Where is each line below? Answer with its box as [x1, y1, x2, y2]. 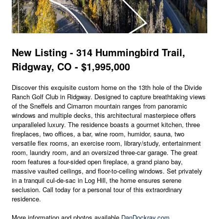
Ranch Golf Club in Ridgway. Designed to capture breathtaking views [12, 92, 206, 102]
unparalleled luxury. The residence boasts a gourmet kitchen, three [12, 120, 200, 130]
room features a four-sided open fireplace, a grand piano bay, [12, 157, 183, 167]
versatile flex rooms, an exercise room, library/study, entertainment [12, 138, 201, 148]
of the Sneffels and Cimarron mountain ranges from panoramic [12, 101, 187, 111]
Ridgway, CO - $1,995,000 [12, 59, 130, 74]
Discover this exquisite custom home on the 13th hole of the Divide [12, 83, 202, 92]
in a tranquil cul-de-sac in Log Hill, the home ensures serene [12, 175, 181, 185]
